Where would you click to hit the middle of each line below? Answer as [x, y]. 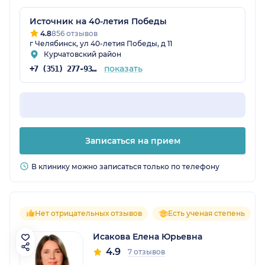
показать [123, 69]
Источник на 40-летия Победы [98, 22]
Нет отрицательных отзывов [88, 214]
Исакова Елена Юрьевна [148, 237]
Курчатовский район [83, 54]
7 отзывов [146, 252]
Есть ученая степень [206, 214]
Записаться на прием [132, 141]
